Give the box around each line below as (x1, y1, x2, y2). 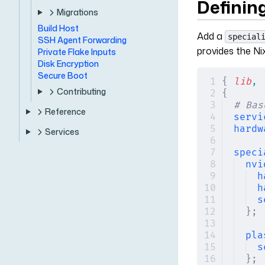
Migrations (56, 7, 98, 18)
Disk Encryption (38, 58, 99, 69)
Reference (44, 106, 86, 117)
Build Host (38, 22, 79, 34)
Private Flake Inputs (38, 46, 116, 57)
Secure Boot (38, 70, 88, 81)
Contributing (56, 86, 106, 97)
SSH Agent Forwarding (38, 34, 127, 46)
